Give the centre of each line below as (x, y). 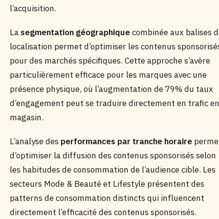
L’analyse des (35, 141)
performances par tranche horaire (126, 141)
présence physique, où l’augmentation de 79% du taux (111, 89)
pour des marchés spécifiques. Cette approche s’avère (110, 61)
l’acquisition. (33, 8)
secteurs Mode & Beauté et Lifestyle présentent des (107, 184)
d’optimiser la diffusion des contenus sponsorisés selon (113, 155)
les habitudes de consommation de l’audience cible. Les (113, 170)
